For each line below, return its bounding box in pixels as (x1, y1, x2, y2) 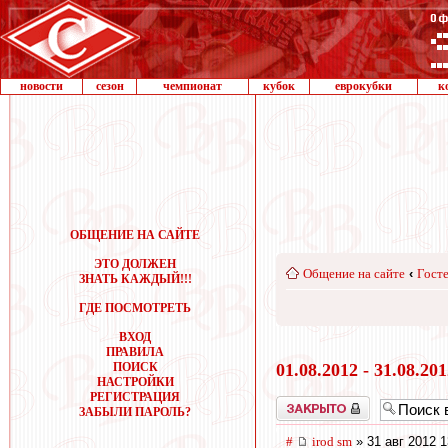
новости (20, 79, 63, 93)
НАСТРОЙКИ (96, 375, 174, 389)
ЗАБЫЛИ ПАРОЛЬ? (79, 405, 191, 419)
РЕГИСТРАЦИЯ (90, 390, 180, 404)
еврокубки (335, 79, 392, 93)
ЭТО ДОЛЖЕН (94, 257, 176, 271)
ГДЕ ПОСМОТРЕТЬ (79, 301, 191, 315)
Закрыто (276, 395, 318, 410)
